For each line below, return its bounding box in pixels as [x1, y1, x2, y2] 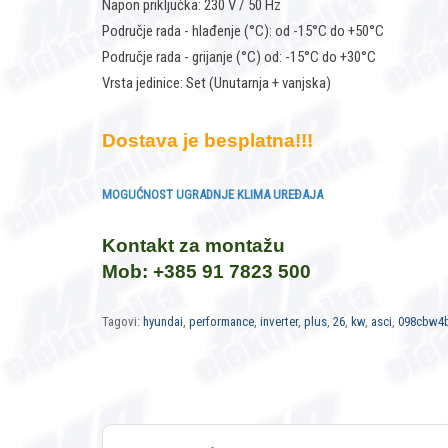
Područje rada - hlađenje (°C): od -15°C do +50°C [102, 22, 384, 41]
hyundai [143, 314, 183, 330]
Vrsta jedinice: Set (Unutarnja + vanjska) [102, 74, 331, 93]
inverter [260, 314, 298, 330]
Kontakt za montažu [102, 235, 285, 257]
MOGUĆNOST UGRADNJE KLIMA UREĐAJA [102, 187, 323, 203]
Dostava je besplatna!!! [102, 130, 313, 152]
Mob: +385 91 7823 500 [102, 261, 311, 283]
